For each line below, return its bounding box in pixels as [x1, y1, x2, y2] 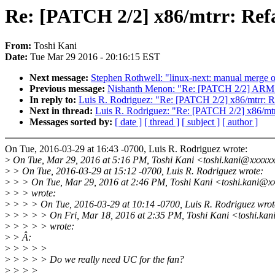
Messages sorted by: [29, 117, 115, 128]
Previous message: [29, 83, 107, 95]
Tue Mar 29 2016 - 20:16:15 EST [30, 52, 160, 63]
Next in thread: [29, 106, 95, 117]
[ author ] [222, 117, 258, 128]
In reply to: [29, 95, 79, 106]
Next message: [29, 72, 91, 83]
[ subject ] [182, 117, 220, 128]
